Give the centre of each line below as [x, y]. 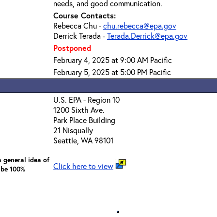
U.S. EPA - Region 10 [86, 100]
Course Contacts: [85, 15]
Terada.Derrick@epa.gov [147, 36]
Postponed [72, 48]
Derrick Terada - [80, 36]
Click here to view [83, 166]
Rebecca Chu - [78, 25]
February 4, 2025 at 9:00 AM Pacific [113, 60]
